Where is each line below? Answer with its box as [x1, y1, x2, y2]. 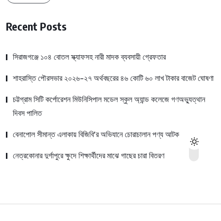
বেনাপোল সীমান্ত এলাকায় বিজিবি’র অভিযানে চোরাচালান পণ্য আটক [13, 129, 181, 140]
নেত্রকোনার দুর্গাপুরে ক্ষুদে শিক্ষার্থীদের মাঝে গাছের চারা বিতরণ [13, 150, 164, 161]
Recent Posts [6, 19, 67, 34]
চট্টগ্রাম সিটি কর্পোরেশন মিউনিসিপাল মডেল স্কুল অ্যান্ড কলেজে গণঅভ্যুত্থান [13, 94, 205, 105]
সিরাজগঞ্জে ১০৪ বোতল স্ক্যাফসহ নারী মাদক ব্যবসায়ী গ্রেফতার [13, 52, 166, 63]
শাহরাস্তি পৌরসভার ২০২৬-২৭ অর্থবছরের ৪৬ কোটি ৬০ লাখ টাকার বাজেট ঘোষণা [13, 73, 214, 84]
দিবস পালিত [13, 108, 42, 119]
